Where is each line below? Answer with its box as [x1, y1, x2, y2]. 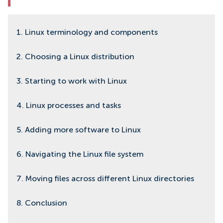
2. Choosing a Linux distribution [16, 53, 136, 61]
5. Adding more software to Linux [16, 126, 141, 134]
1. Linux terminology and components [16, 28, 160, 37]
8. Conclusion [16, 199, 67, 208]
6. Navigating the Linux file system [16, 150, 143, 159]
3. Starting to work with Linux [16, 77, 127, 86]
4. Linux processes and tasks [16, 102, 121, 110]
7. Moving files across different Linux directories [16, 175, 194, 183]
